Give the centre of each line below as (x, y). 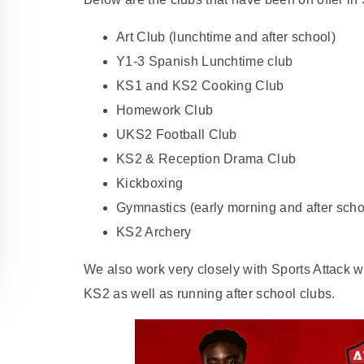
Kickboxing (150, 184)
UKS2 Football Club (177, 135)
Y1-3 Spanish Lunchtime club (205, 62)
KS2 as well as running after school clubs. (210, 294)
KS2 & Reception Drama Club (206, 159)
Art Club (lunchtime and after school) (226, 37)
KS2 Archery (154, 232)
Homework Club (165, 110)
